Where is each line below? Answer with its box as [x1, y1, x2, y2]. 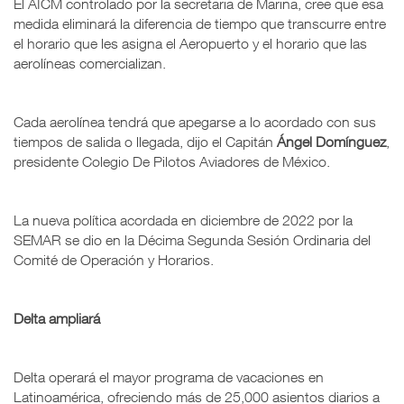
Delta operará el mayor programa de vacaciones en [14, 368, 324, 385]
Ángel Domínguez [277, 133, 386, 150]
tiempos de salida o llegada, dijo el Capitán [14, 133, 277, 150]
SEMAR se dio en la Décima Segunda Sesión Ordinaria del [14, 231, 371, 248]
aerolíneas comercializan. [14, 54, 166, 71]
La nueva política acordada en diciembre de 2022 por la [14, 211, 353, 228]
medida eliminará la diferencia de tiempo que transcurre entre [14, 14, 386, 32]
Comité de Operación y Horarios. [14, 251, 214, 268]
